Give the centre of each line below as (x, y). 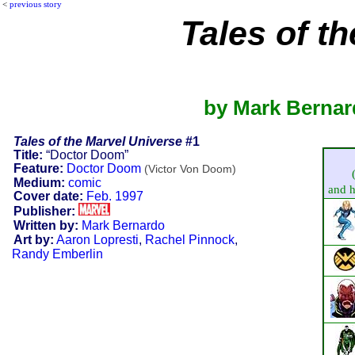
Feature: (38, 168)
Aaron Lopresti (97, 239)
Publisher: (44, 211)
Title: (28, 155)
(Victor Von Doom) (190, 169)
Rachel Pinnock (189, 239)
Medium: (39, 182)
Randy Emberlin (57, 254)
